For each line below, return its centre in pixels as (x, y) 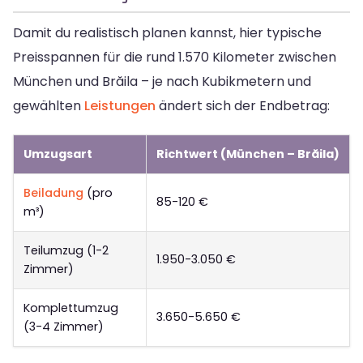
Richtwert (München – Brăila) (248, 154)
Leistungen (120, 106)
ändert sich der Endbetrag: (243, 106)
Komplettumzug (71, 308)
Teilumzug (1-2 (66, 251)
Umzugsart (58, 154)
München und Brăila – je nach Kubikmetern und (162, 82)
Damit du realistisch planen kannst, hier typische (167, 33)
